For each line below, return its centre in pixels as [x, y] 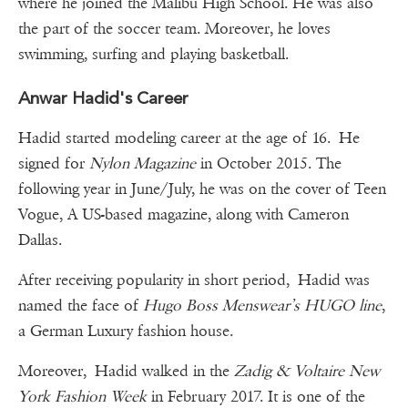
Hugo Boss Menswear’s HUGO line [262, 306]
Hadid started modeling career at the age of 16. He [189, 138]
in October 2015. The [269, 164]
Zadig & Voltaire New [307, 372]
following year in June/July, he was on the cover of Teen [202, 189]
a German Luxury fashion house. [126, 331]
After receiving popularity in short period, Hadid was [194, 280]
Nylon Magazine [143, 164]
